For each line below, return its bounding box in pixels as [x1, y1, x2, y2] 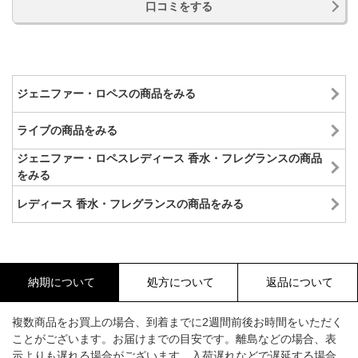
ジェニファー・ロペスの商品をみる [17, 86, 196, 100]
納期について [27, 275, 95, 288]
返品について [266, 275, 333, 288]
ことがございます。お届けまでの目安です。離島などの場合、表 [12, 332, 336, 345]
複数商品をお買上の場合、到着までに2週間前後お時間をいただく [12, 315, 343, 328]
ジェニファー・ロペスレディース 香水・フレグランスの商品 [17, 152, 322, 165]
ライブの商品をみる [17, 123, 117, 137]
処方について [146, 275, 214, 288]
